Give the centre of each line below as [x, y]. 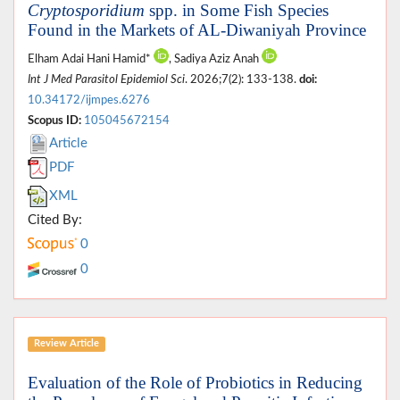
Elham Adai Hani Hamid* [91, 58]
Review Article [66, 344]
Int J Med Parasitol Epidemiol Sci [106, 79]
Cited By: [55, 220]
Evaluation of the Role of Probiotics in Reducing [195, 382]
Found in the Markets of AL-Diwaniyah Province [197, 29]
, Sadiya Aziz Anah [215, 58]
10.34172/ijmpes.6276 [89, 100]
